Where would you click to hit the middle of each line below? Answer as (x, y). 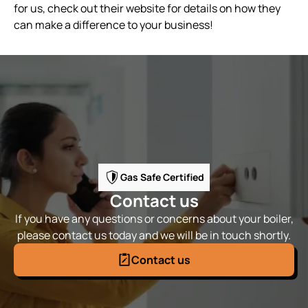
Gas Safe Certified (162, 177)
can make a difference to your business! (113, 24)
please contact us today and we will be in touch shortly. (154, 235)
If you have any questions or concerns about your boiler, (154, 218)
